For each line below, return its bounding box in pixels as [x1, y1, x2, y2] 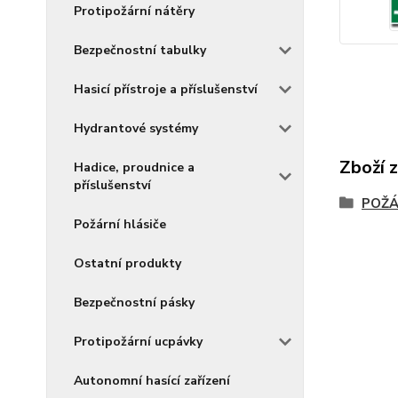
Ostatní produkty [74, 255, 181, 272]
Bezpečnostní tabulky [74, 42, 206, 59]
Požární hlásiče [74, 216, 166, 233]
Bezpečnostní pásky [74, 294, 195, 311]
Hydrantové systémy [74, 120, 198, 137]
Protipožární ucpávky [74, 333, 203, 350]
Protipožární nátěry [74, 3, 195, 20]
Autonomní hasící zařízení [74, 372, 230, 389]
